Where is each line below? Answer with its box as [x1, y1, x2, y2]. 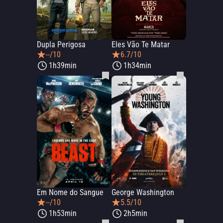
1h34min [123, 61, 151, 70]
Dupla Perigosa [37, 40, 86, 49]
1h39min [49, 61, 77, 70]
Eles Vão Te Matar [111, 40, 170, 49]
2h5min [123, 209, 147, 218]
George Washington [111, 188, 174, 197]
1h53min [49, 209, 77, 218]
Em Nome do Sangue [37, 188, 104, 197]
